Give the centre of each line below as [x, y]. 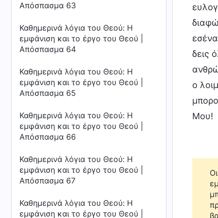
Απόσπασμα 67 [47, 181]
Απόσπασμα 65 [48, 93]
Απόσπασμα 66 [48, 137]
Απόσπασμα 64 [48, 49]
